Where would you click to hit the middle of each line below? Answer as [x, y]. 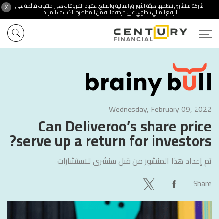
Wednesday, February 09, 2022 [160, 109]
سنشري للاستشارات [87, 161]
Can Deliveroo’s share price [125, 126]
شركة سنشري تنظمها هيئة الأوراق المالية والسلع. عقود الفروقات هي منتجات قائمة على [109, 6]
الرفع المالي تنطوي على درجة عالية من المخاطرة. [125, 12]
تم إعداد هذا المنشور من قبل [164, 161]
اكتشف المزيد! [57, 12]
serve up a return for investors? [114, 141]
